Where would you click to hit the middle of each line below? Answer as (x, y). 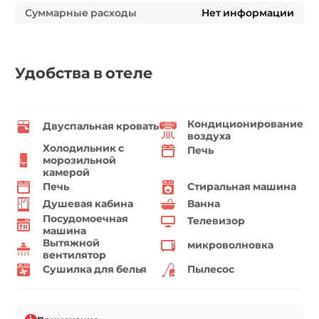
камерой (66, 172)
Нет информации (248, 12)
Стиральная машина (242, 187)
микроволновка (230, 245)
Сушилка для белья (95, 270)
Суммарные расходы (81, 12)
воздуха (209, 136)
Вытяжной (71, 242)
